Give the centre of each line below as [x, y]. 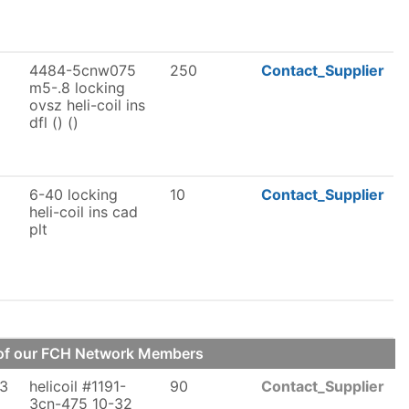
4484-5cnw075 [83, 70]
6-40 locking [73, 194]
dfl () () [54, 122]
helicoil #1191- [78, 386]
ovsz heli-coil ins [87, 105]
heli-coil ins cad [84, 212]
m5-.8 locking [77, 88]
